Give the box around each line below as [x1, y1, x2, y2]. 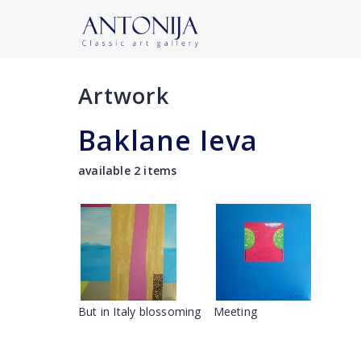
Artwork [78, 81, 169, 110]
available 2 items [78, 163, 177, 178]
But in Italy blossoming [78, 304, 201, 319]
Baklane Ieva [78, 122, 258, 159]
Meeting [213, 304, 258, 319]
